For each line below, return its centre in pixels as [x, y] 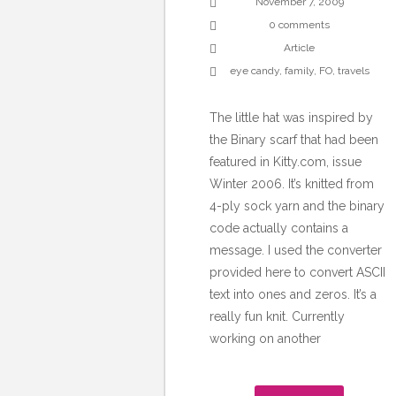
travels [353, 71]
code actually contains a [279, 228]
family [299, 71]
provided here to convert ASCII [297, 273]
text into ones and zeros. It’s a [293, 295]
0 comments [300, 25]
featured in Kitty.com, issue [286, 162]
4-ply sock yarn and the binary [297, 206]
